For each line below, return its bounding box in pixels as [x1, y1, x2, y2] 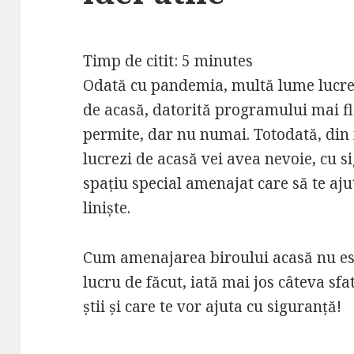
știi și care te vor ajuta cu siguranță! [83, 296, 342, 317]
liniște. [83, 197, 135, 218]
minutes [194, 50, 254, 71]
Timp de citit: [83, 50, 183, 71]
